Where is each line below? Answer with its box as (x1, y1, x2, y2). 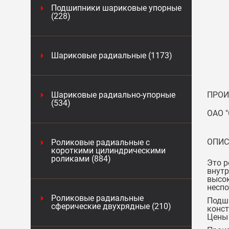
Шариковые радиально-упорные (51, 90, 175, 100)
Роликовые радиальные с (51, 138, 150, 147)
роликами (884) (51, 154, 111, 164)
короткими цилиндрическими (51, 146, 166, 155)
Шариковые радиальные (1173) (51, 51, 172, 60)
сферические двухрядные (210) (51, 201, 171, 211)
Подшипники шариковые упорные (51, 3, 181, 13)
